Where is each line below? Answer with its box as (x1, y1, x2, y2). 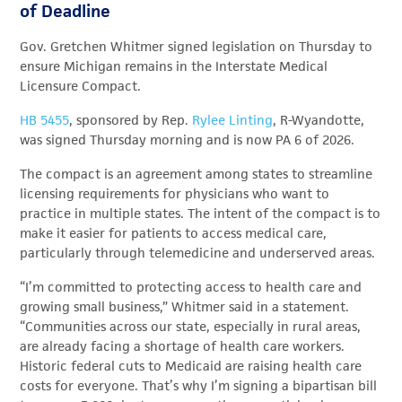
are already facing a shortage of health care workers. (20, 338, 345, 354)
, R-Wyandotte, (273, 112, 365, 128)
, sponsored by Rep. (69, 112, 193, 128)
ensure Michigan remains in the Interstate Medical (20, 58, 328, 74)
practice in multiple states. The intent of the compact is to (20, 205, 381, 222)
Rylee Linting (192, 112, 274, 128)
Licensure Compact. (20, 78, 142, 94)
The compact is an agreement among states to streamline (20, 166, 373, 182)
